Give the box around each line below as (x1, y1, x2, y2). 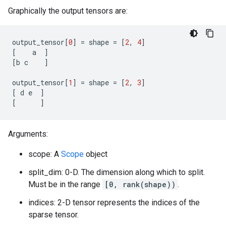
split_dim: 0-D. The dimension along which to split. (28, 167, 205, 177)
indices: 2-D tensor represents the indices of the (28, 198, 200, 207)
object (84, 149, 107, 159)
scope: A (28, 149, 61, 159)
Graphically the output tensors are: (8, 6, 128, 16)
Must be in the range (28, 180, 102, 189)
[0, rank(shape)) (104, 180, 176, 189)
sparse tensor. (28, 210, 79, 219)
